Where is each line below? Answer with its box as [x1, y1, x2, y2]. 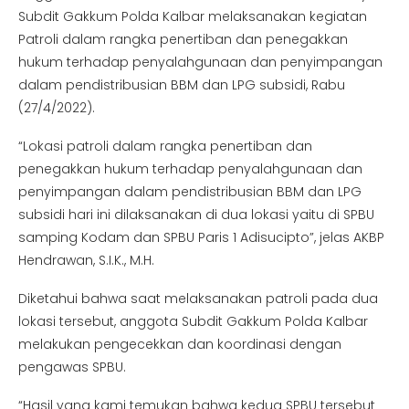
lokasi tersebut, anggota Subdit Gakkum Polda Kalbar [18, 312, 368, 331]
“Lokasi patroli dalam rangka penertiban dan [18, 137, 312, 156]
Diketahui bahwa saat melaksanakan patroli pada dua [18, 289, 378, 309]
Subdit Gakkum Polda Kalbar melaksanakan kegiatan [18, 7, 367, 26]
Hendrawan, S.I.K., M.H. [18, 251, 154, 270]
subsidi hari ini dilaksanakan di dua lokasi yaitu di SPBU [18, 205, 374, 225]
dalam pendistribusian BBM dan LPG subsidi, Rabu [18, 76, 345, 95]
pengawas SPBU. [18, 358, 126, 377]
